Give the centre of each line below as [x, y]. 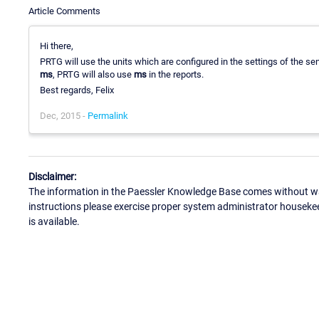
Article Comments [64, 11]
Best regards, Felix [77, 90]
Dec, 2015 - [64, 115]
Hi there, [57, 46]
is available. [54, 222]
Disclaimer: [52, 177]
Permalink [108, 115]
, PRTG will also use [93, 74]
